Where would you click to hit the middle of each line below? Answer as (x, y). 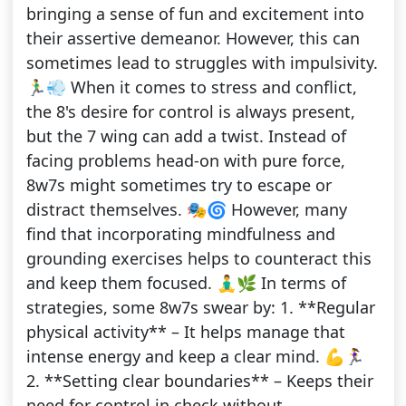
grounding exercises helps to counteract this (198, 259)
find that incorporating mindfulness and (180, 234)
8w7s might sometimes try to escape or (179, 185)
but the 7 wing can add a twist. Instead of (186, 136)
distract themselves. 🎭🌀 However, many (186, 210)
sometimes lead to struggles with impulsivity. (202, 63)
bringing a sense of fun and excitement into (195, 14)
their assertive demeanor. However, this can (193, 39)
